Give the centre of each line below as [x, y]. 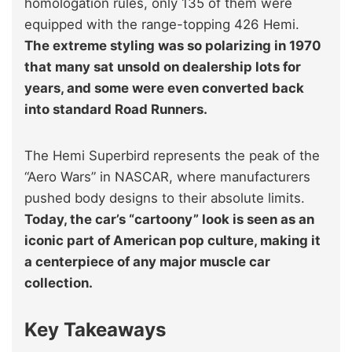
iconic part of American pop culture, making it [172, 241]
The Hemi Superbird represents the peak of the [172, 156]
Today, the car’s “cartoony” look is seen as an [169, 220]
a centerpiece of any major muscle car [147, 262]
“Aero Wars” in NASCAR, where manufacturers [167, 177]
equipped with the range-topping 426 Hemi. [162, 25]
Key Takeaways [95, 330]
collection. [59, 283]
